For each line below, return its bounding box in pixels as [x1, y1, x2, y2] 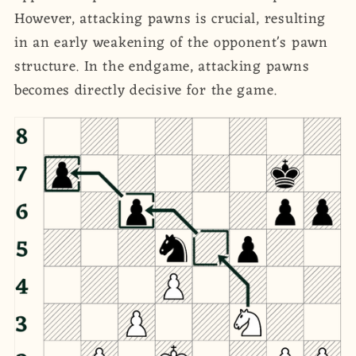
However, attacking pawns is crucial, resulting [14, 6, 327, 33]
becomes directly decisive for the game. [14, 78, 278, 104]
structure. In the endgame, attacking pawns [14, 54, 310, 80]
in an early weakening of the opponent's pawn [14, 30, 328, 56]
